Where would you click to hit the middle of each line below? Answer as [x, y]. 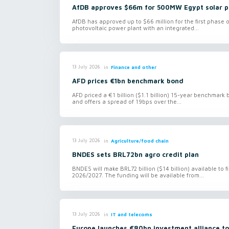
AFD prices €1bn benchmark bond [128, 81]
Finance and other [133, 67]
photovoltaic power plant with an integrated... [135, 28]
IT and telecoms [131, 214]
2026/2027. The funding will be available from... [138, 175]
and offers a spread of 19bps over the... [127, 101]
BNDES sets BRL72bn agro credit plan [135, 154]
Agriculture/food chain [140, 141]
